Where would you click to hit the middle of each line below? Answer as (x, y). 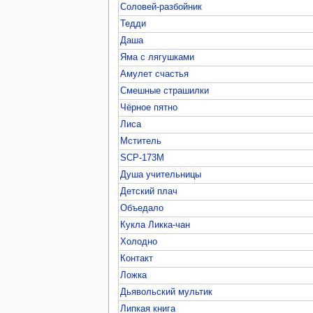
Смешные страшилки (165, 90)
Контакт (137, 258)
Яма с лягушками (158, 57)
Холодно (139, 241)
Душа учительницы (161, 174)
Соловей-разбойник (161, 7)
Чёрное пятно (149, 107)
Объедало (142, 208)
